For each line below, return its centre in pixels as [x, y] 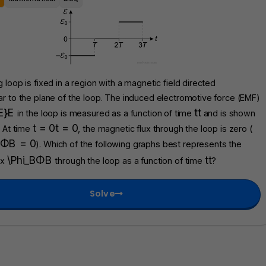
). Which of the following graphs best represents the [139, 144]
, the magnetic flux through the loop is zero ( [165, 129]
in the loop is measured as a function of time [104, 113]
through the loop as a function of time [129, 161]
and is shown [228, 113]
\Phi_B [21, 160]
